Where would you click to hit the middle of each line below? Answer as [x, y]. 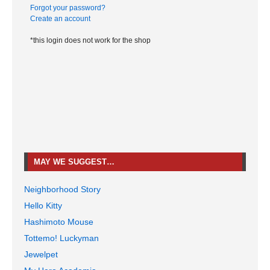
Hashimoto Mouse [59, 222]
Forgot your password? [68, 8]
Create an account [60, 19]
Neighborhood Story [62, 190]
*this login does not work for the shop [90, 41]
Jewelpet [41, 255]
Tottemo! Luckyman [61, 238]
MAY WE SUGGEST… [74, 162]
